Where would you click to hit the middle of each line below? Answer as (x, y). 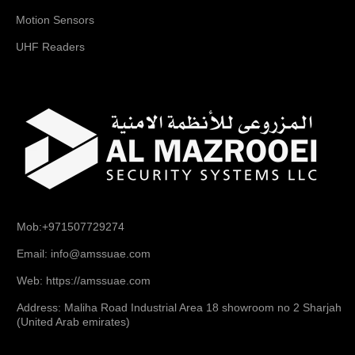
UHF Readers (50, 47)
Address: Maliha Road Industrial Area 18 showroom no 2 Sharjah (179, 308)
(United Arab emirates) (73, 322)
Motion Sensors (55, 20)
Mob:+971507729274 (71, 227)
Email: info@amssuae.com (84, 254)
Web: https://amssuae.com (84, 281)
